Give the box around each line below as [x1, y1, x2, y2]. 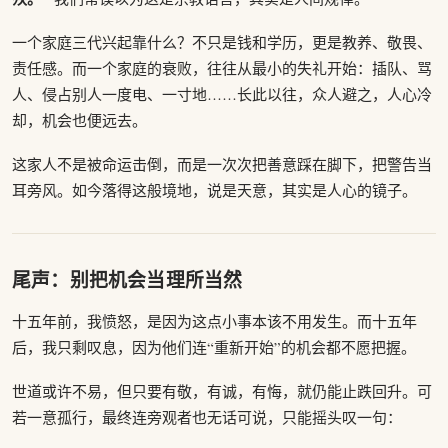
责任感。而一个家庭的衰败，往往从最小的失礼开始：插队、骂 [12, 57, 432, 78]
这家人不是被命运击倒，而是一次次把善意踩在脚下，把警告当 [12, 153, 432, 174]
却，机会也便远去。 [12, 109, 147, 130]
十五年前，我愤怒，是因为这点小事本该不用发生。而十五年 [12, 311, 417, 332]
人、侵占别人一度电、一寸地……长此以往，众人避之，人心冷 [12, 83, 432, 104]
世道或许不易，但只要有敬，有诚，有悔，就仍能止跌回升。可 [12, 381, 432, 402]
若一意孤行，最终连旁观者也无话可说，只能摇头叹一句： [12, 407, 402, 428]
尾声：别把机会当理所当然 [12, 266, 243, 294]
